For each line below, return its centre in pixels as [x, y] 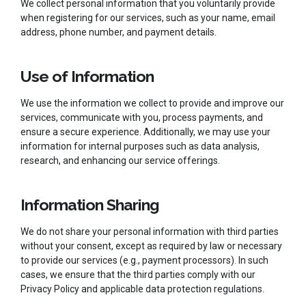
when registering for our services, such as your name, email [148, 17]
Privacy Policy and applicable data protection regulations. [142, 289]
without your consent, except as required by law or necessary [151, 246]
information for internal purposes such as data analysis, [140, 146]
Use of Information [87, 76]
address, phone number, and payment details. [119, 32]
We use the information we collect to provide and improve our [152, 103]
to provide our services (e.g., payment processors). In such [144, 260]
